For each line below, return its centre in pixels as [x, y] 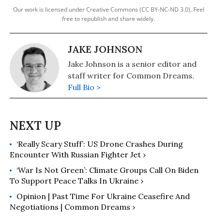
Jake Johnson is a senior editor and [132, 64]
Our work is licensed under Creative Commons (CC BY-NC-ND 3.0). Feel [108, 9]
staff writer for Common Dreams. [131, 75]
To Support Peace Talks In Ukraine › [77, 180]
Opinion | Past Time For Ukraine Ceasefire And [103, 196]
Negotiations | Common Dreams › [72, 207]
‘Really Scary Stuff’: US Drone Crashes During [100, 144]
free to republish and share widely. [108, 18]
